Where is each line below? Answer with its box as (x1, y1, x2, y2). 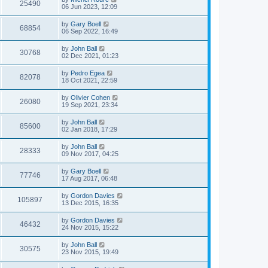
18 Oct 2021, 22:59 (62, 77, 117, 84)
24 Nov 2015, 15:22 (62, 224, 118, 231)
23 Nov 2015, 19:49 (62, 248, 118, 255)
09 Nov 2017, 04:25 (62, 150, 118, 157)
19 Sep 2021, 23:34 (62, 101, 118, 108)
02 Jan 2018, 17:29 (62, 126, 117, 133)
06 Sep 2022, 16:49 (62, 28, 118, 35)
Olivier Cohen (71, 94, 110, 101)
